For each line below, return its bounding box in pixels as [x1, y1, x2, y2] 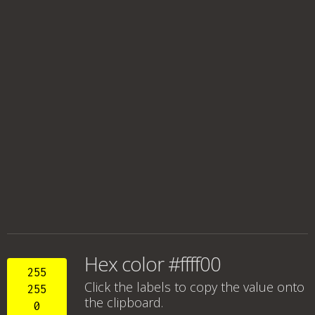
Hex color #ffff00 [84, 250, 221, 277]
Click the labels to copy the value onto [84, 278, 304, 295]
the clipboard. [84, 294, 163, 311]
